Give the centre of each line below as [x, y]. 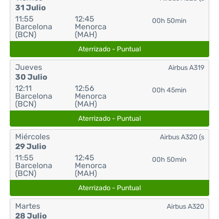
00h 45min [169, 90]
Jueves [29, 67]
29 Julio [31, 146]
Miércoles [33, 137]
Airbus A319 [186, 68]
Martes [28, 206]
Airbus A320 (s [182, 137]
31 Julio [31, 8]
